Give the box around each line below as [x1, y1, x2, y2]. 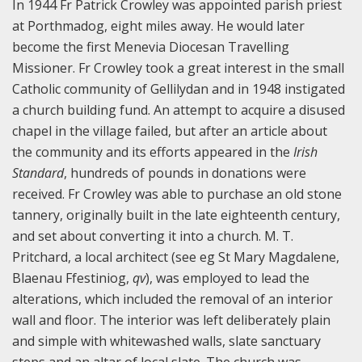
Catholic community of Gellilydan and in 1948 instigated [12, 80, 345, 99]
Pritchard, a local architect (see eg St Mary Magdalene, [12, 248, 339, 267]
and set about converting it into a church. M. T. [12, 227, 293, 246]
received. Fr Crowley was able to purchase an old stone [12, 185, 342, 204]
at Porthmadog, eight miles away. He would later [12, 17, 305, 36]
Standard [12, 164, 64, 183]
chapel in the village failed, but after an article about [12, 122, 327, 141]
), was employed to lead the [145, 269, 309, 288]
